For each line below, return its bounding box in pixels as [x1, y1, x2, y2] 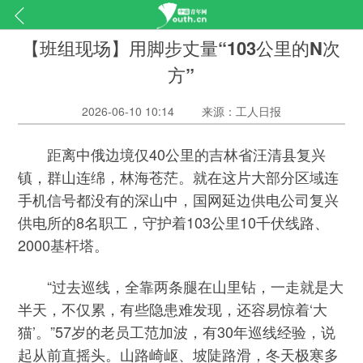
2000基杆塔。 [18, 234, 109, 256]
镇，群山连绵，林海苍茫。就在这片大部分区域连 [18, 166, 340, 188]
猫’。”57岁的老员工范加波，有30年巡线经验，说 [18, 320, 336, 342]
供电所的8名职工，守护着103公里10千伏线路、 [18, 211, 330, 233]
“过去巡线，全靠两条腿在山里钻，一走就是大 [18, 275, 344, 297]
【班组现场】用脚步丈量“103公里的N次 [22, 34, 341, 61]
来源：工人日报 [202, 102, 282, 119]
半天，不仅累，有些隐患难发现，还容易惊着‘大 [18, 297, 328, 319]
